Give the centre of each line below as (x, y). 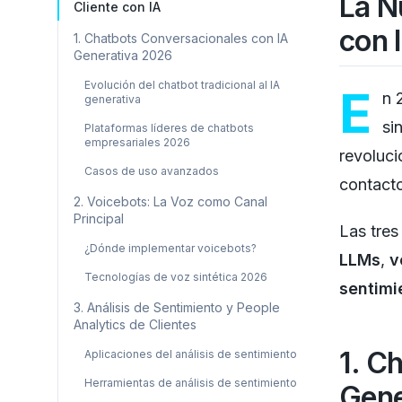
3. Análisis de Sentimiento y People (177, 307)
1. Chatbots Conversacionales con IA (181, 38)
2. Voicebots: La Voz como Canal (170, 201)
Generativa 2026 (123, 55)
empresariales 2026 (137, 142)
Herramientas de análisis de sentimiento (191, 383)
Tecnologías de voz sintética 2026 (176, 277)
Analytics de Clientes (135, 324)
